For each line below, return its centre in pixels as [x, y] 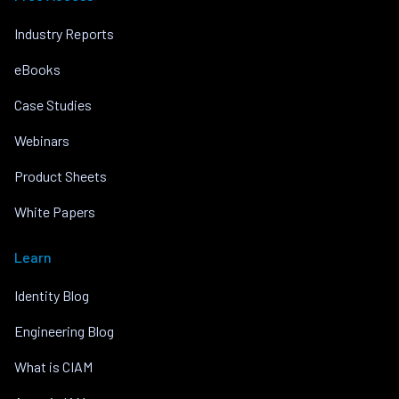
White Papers [55, 211]
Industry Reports [64, 33]
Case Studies [53, 104]
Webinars [42, 140]
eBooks [37, 69]
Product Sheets [61, 175]
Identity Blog [52, 295]
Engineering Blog [64, 330]
